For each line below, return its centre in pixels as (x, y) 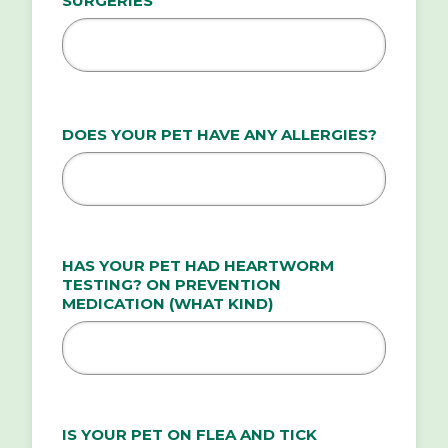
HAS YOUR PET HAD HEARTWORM (198, 266)
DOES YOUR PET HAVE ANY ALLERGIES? (219, 135)
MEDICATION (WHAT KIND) (167, 304)
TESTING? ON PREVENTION (171, 285)
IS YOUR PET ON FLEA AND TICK (189, 435)
